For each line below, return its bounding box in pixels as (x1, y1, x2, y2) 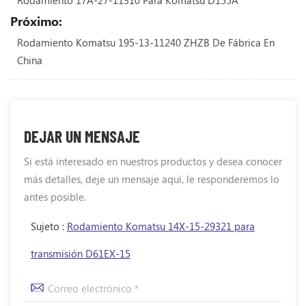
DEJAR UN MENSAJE (24, 126, 140, 147)
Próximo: (10, 13, 62, 30)
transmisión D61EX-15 (31, 247, 130, 261)
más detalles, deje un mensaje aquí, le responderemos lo (24, 172, 279, 186)
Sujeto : (31, 219, 67, 234)
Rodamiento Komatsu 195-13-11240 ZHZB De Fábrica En (17, 36, 275, 50)
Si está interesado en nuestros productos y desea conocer (24, 154, 282, 169)
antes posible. (24, 190, 86, 204)
